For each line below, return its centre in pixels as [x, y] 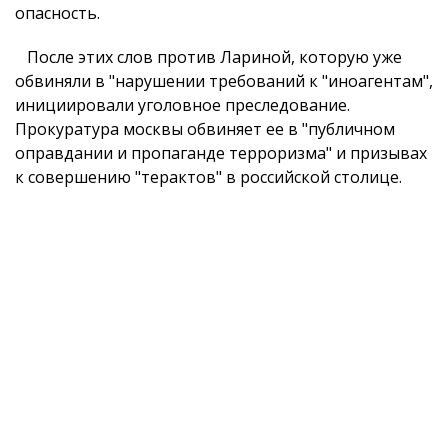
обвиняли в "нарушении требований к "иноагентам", [224, 81]
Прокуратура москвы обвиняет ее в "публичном [205, 129]
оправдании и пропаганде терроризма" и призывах [221, 153]
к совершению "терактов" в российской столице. [208, 177]
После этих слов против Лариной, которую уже [208, 57]
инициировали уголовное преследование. [182, 105]
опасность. [57, 13]
